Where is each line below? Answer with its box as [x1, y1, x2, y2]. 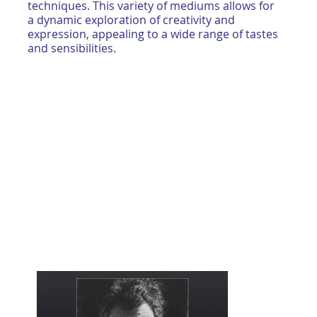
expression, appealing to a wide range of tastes [28, 26, 279, 42]
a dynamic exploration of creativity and [28, 12, 236, 28]
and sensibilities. [28, 40, 117, 57]
